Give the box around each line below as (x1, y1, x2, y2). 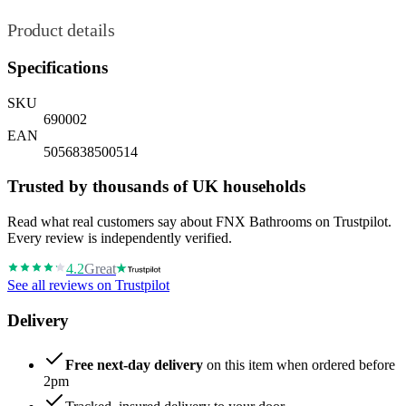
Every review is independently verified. (7, 230, 232, 246)
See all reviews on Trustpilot (7, 277, 169, 294)
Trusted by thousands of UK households (7, 177, 305, 197)
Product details (7, 20, 115, 41)
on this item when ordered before (203, 356, 395, 372)
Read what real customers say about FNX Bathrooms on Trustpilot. (7, 214, 391, 230)
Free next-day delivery (65, 356, 203, 372)
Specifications (7, 58, 108, 78)
